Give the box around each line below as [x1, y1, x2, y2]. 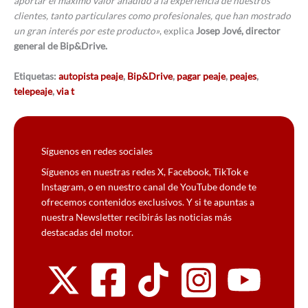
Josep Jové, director [196, 25, 280, 37]
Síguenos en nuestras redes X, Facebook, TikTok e [41, 166, 248, 178]
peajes [230, 70, 256, 82]
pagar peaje [177, 70, 225, 82]
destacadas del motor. [41, 226, 133, 239]
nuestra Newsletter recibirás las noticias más [41, 211, 232, 223]
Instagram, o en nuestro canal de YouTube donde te [41, 181, 256, 193]
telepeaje [14, 85, 52, 98]
